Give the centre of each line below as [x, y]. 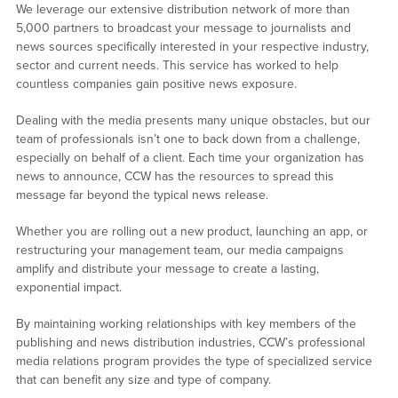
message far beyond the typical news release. [142, 195]
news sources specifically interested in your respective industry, [192, 47]
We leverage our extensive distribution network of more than [183, 10]
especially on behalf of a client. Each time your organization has [190, 158]
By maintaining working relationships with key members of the [186, 324]
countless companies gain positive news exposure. [156, 84]
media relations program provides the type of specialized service [194, 362]
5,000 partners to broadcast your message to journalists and [183, 28]
